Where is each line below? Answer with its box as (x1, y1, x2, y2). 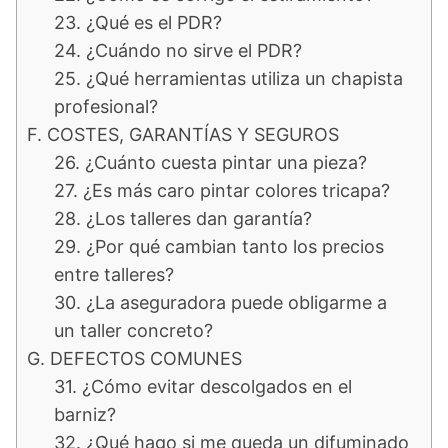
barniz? (54, 403, 116, 425)
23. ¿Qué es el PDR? (54, 11, 222, 33)
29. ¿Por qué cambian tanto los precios (54, 235, 384, 257)
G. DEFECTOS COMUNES (27, 347, 242, 369)
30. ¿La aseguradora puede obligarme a (54, 291, 387, 313)
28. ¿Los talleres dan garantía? (54, 207, 312, 229)
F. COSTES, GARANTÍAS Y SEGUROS (27, 123, 339, 145)
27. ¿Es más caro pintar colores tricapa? (54, 179, 390, 201)
